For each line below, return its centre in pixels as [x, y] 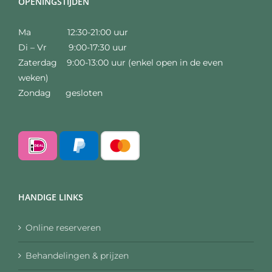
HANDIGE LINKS [51, 197]
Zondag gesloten [60, 93]
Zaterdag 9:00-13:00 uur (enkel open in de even [121, 62]
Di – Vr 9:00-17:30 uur [73, 47]
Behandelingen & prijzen [77, 255]
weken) [33, 77]
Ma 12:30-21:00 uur [73, 32]
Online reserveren [63, 227]
